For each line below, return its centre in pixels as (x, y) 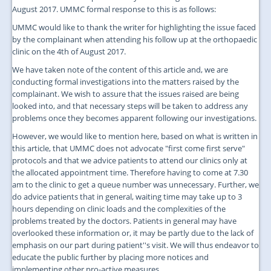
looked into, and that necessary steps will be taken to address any (130, 106)
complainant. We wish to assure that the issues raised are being (126, 93)
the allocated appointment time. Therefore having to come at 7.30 (130, 172)
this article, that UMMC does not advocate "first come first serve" (129, 148)
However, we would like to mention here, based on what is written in (135, 136)
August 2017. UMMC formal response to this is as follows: (114, 9)
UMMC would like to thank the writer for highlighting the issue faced (134, 27)
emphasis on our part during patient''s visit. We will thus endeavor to (135, 245)
